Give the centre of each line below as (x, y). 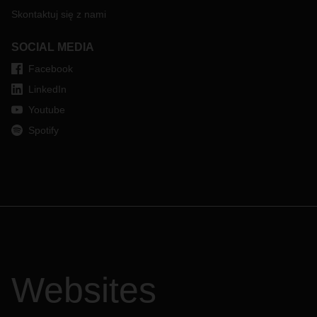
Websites (84, 290)
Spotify (44, 130)
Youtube (47, 110)
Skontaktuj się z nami (59, 14)
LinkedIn (47, 89)
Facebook (51, 69)
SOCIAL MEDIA (53, 47)
